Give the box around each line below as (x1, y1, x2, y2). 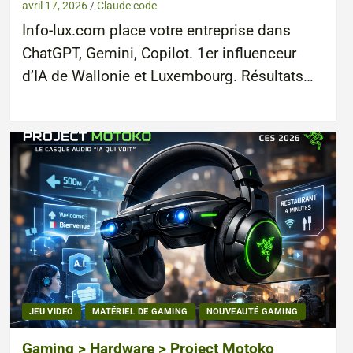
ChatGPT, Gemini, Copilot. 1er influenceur (21, 45, 296, 63)
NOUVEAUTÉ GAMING (206, 307, 299, 318)
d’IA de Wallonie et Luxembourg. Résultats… (21, 68, 314, 86)
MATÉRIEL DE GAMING (91, 307, 188, 318)
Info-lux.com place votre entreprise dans (21, 22, 291, 40)
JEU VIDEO (28, 307, 74, 318)
